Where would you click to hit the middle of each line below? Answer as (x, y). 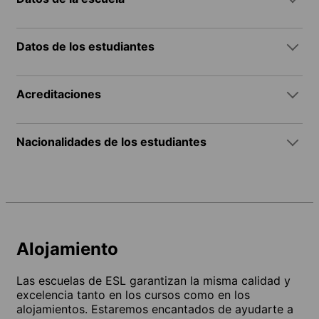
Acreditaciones (59, 94)
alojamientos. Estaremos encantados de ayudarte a (155, 309)
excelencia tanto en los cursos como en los (133, 294)
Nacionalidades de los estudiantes (111, 141)
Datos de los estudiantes (85, 46)
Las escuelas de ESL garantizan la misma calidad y (153, 280)
